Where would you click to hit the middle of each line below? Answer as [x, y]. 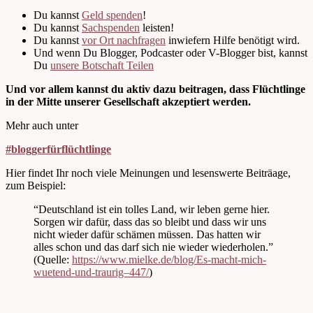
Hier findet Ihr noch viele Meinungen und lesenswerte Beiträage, [148, 173]
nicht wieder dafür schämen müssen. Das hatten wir [147, 235]
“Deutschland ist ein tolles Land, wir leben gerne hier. [152, 210]
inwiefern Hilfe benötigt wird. [233, 41]
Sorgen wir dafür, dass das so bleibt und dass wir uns [150, 222]
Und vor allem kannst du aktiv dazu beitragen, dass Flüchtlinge [155, 89]
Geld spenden [112, 15]
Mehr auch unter [42, 126]
